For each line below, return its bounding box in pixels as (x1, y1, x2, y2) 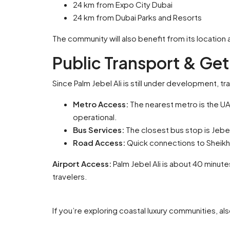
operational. (73, 112, 117, 122)
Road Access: (73, 138, 125, 147)
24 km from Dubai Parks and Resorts (73, 12, 202, 22)
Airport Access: (52, 159, 111, 168)
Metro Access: (73, 99, 128, 109)
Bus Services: (73, 125, 124, 135)
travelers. (52, 171, 87, 181)
